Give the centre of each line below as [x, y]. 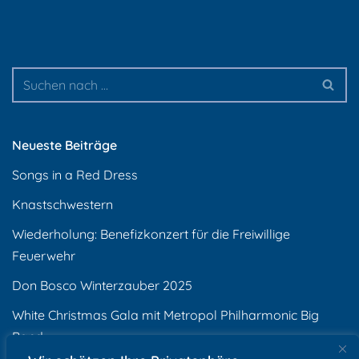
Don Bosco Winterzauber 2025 [102, 285]
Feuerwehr [44, 255]
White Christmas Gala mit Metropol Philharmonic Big [165, 315]
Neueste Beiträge [65, 145]
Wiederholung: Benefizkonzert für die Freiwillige [151, 234]
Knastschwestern [63, 204]
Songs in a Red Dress [75, 174]
